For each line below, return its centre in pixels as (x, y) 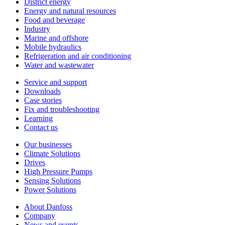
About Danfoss (48, 207)
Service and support (55, 82)
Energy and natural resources (70, 11)
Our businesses (48, 145)
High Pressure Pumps (58, 172)
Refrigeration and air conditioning (78, 56)
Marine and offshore (56, 38)
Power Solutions (50, 190)
